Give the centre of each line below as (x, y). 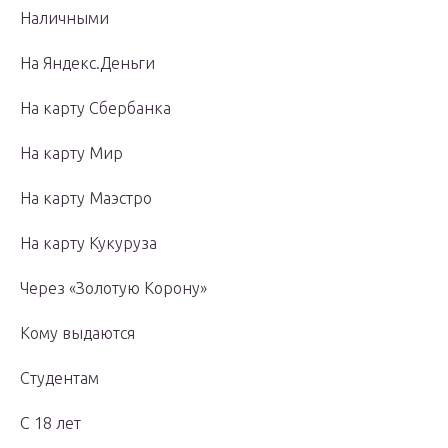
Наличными (64, 18)
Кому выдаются (77, 333)
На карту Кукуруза (88, 243)
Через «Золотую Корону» (113, 288)
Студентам (59, 378)
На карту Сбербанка (95, 108)
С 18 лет (50, 423)
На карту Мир (71, 153)
